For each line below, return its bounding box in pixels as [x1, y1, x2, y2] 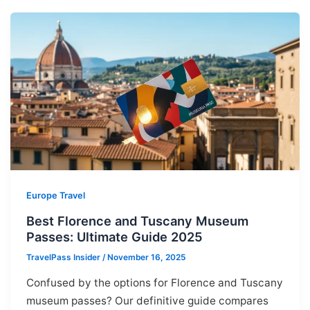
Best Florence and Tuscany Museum [26, 212, 248, 228]
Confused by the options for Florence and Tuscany [26, 275, 283, 289]
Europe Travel [26, 190, 85, 201]
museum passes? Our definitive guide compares [26, 293, 268, 307]
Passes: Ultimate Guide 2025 [26, 228, 203, 244]
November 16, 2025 [107, 253, 185, 263]
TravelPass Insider [26, 253, 102, 263]
